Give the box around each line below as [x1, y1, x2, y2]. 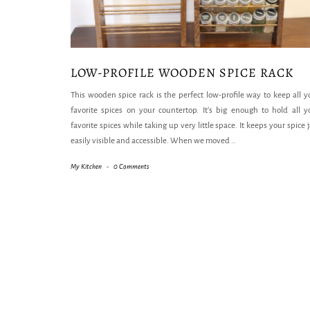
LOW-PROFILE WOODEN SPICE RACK [71, 64, 293, 82]
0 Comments [113, 163, 149, 171]
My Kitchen [71, 163, 102, 171]
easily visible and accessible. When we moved [71, 136, 231, 146]
